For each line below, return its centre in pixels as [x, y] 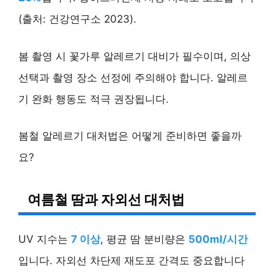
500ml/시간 [218, 239]
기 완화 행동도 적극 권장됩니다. [94, 99]
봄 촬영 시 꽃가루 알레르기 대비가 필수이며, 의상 [135, 56]
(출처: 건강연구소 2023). [77, 19]
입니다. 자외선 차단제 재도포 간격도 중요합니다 [131, 261]
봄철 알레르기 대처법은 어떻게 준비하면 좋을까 [130, 136]
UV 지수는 [45, 239]
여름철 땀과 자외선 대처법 [106, 199]
